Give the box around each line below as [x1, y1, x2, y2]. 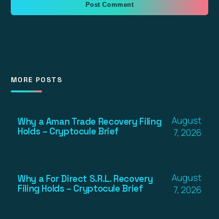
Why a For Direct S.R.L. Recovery [18, 173, 153, 184]
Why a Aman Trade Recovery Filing [18, 115, 162, 127]
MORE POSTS [11, 75, 62, 84]
